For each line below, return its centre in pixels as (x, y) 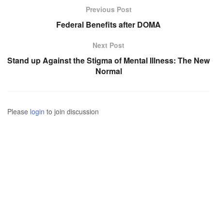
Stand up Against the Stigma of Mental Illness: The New (108, 60)
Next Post (108, 45)
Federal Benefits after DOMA (108, 24)
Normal (108, 71)
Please (19, 111)
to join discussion (72, 111)
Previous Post (108, 9)
